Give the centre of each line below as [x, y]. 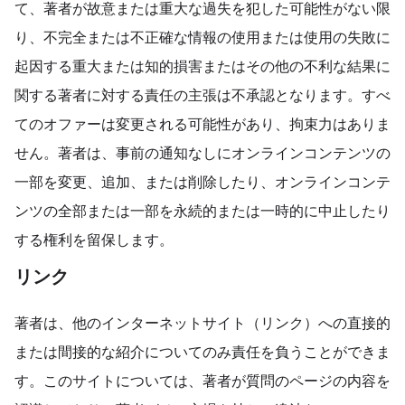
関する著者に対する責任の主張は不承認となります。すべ [202, 95]
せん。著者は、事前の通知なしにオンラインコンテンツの [202, 153]
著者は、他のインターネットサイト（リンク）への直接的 [202, 323]
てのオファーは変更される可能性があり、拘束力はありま [202, 124]
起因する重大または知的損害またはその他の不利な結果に [202, 66]
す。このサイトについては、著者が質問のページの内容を [202, 381]
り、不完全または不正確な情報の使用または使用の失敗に [202, 38]
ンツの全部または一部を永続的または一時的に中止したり [202, 211]
